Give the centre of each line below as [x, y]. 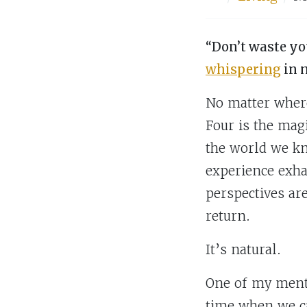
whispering [243, 69]
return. [228, 216]
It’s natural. [243, 249]
